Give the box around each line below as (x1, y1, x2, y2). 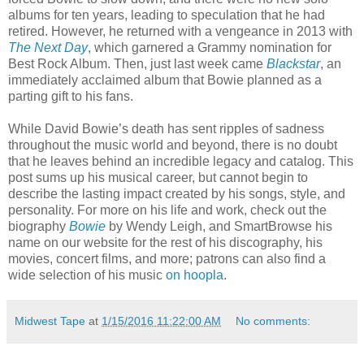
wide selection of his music (8, 267, 166, 282)
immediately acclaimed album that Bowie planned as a (8, 72, 322, 87)
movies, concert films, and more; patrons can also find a (8, 251, 326, 266)
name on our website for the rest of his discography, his (8, 235, 323, 249)
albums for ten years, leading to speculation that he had (8, 7, 325, 22)
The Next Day (8, 40, 88, 54)
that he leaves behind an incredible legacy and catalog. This (8, 154, 353, 168)
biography (8, 219, 69, 233)
